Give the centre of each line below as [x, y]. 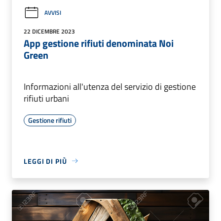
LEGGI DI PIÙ [45, 161]
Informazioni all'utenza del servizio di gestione [110, 86]
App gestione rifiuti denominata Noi [99, 43]
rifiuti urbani [46, 98]
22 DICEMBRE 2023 [49, 31]
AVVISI [53, 13]
